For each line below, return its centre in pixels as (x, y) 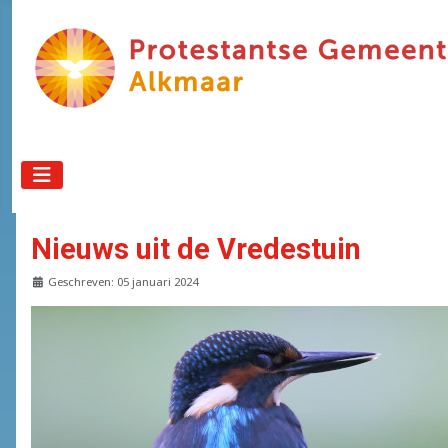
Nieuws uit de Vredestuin (196, 249)
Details (51, 281)
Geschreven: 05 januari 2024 (123, 282)
